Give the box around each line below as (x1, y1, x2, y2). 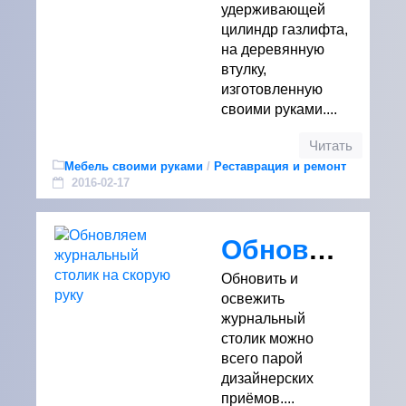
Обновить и (221, 271, 298, 286)
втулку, (221, 62, 266, 77)
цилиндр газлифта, (221, 22, 348, 37)
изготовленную (221, 82, 323, 97)
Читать (309, 139, 353, 153)
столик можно (221, 331, 314, 346)
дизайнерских (221, 371, 314, 386)
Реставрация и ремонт (214, 159, 346, 173)
